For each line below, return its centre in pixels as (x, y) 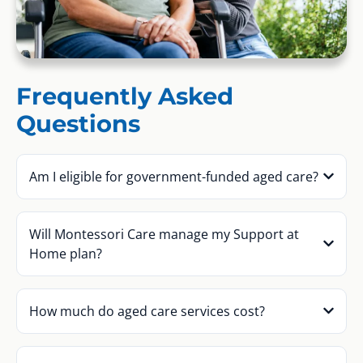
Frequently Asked (125, 96)
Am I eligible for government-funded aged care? (174, 176)
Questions (78, 123)
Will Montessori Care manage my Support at (164, 234)
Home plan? (66, 253)
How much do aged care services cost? (147, 311)
